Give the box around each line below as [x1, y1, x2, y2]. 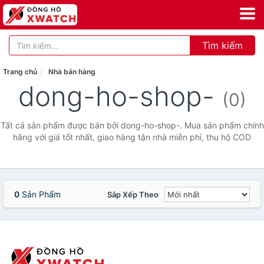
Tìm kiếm [202, 39, 243, 51]
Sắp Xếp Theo [107, 190, 159, 199]
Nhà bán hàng [48, 67, 95, 76]
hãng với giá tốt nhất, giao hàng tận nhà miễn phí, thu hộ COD [13, 132, 251, 142]
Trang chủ [3, 67, 37, 76]
